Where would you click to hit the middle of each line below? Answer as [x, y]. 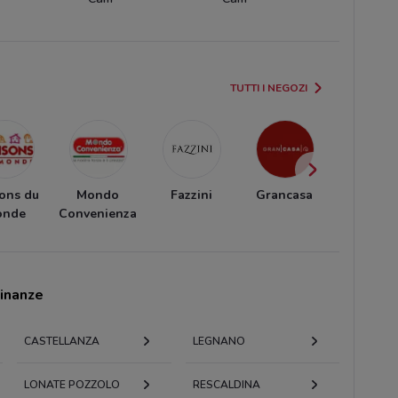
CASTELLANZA [62, 341]
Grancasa [284, 195]
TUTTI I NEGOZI [269, 88]
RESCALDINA [226, 384]
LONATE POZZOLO [72, 384]
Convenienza [98, 213]
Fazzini [191, 195]
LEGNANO [219, 341]
